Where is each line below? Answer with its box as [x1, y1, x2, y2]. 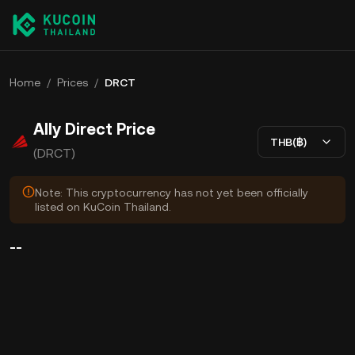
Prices [57, 76, 88, 89]
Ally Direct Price [33, 120, 155, 139]
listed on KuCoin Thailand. [35, 200, 171, 213]
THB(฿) [270, 135, 307, 148]
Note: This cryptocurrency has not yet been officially [35, 186, 308, 199]
